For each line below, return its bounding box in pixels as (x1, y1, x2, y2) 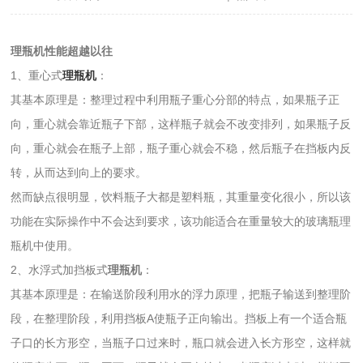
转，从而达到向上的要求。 (11, 165, 147, 179)
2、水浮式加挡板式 (11, 263, 109, 276)
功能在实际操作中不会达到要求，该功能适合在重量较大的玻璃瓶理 (11, 214, 352, 228)
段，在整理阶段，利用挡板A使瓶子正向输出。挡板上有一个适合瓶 (11, 311, 348, 325)
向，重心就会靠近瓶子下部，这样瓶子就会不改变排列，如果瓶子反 (11, 117, 352, 130)
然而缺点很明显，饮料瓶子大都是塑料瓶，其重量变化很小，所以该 (11, 190, 352, 203)
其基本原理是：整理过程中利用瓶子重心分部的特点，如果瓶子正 (11, 92, 340, 106)
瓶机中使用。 (11, 238, 79, 252)
